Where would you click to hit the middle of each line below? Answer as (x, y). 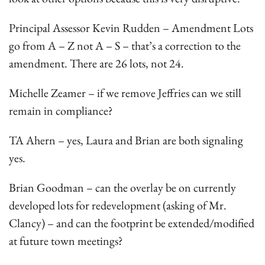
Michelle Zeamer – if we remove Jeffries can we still (125, 93)
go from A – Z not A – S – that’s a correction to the (125, 45)
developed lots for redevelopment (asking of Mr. (118, 205)
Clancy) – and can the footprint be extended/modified (132, 223)
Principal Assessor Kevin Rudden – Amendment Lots (131, 28)
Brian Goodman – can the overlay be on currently (122, 187)
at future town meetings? (66, 240)
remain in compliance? (61, 110)
